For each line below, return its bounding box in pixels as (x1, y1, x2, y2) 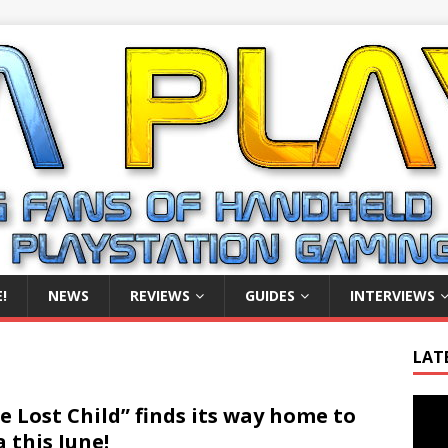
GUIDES (245, 286, 295, 305)
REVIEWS (130, 286, 190, 305)
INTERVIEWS (350, 286, 435, 305)
